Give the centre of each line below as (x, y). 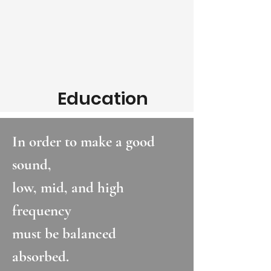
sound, (32, 165)
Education (103, 99)
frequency (42, 211)
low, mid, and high (68, 188)
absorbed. (41, 256)
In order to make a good (83, 142)
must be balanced (64, 233)
